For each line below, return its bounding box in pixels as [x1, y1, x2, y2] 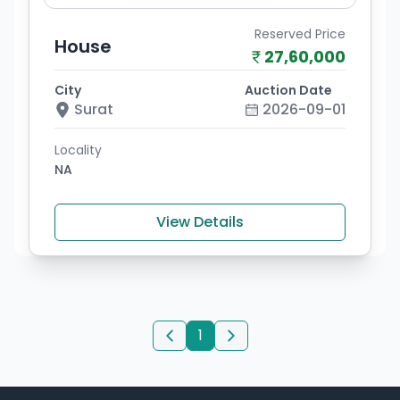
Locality [54, 141, 102, 159]
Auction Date [245, 81, 332, 99]
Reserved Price [254, 25, 346, 43]
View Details [156, 212, 244, 232]
